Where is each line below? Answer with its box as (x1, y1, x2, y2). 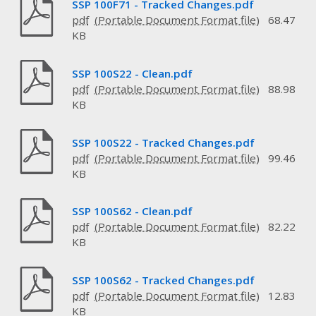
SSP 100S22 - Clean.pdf (71, 66, 193, 81)
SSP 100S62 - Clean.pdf (71, 204, 193, 219)
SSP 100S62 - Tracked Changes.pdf (71, 272, 255, 287)
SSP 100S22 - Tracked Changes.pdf (71, 135, 255, 150)
